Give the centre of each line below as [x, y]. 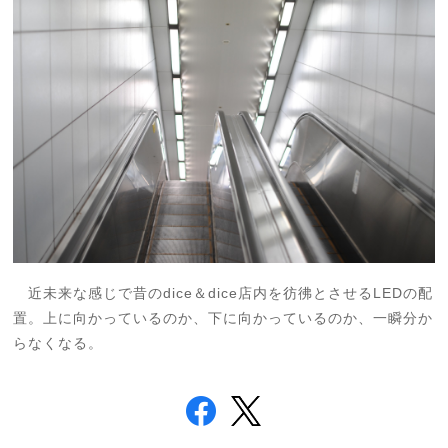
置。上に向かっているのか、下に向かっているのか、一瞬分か [223, 317]
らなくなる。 [58, 342]
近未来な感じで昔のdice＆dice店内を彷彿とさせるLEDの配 [223, 292]
